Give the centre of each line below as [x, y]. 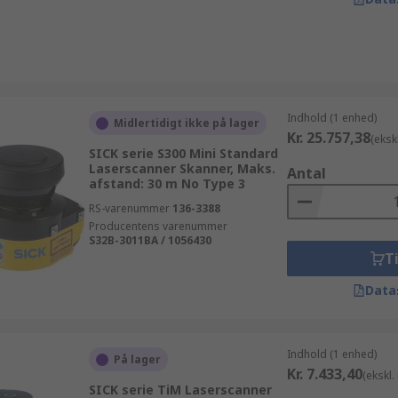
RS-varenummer [129, 208]
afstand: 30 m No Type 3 [167, 183]
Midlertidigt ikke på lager [186, 123]
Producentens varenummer [158, 226]
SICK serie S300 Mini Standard [183, 153]
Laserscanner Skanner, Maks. [182, 168]
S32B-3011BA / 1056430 [150, 240]
